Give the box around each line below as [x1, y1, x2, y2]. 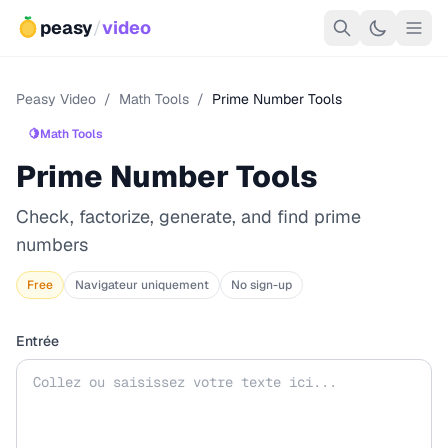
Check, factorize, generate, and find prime [16, 205, 361, 228]
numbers [16, 233, 88, 256]
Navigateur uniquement [75, 277, 209, 293]
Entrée [16, 332, 59, 350]
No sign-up [231, 277, 292, 293]
